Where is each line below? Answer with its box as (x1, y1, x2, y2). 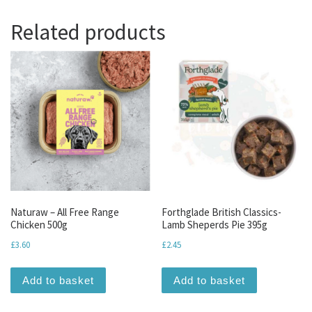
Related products (10, 18, 166, 46)
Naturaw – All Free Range (10, 205, 119, 219)
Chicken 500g (10, 218, 68, 232)
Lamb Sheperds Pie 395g (162, 218, 268, 232)
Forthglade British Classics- (162, 205, 282, 219)
